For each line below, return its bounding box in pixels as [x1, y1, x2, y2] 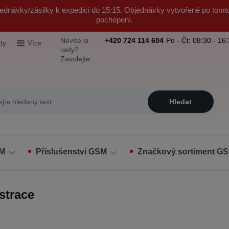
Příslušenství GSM [36, 147, 107, 156]
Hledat [169, 98, 192, 106]
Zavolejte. [60, 55, 93, 63]
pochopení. [96, 15, 133, 24]
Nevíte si [60, 36, 89, 44]
